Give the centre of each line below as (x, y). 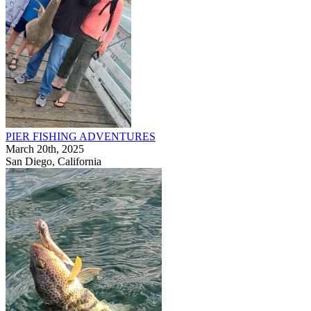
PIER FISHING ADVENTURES (81, 136)
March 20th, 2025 (45, 149)
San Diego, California (53, 161)
